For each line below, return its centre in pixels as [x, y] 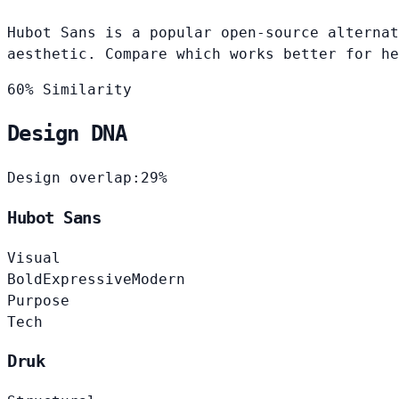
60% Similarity [69, 89]
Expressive [87, 279]
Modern [159, 279]
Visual [34, 257]
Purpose [38, 300]
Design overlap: [74, 178]
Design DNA [67, 134]
